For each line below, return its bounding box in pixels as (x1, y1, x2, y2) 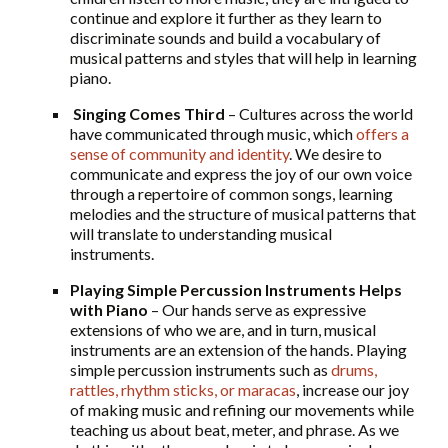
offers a (356, 124, 409, 144)
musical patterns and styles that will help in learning (70, 48, 417, 68)
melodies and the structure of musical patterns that (70, 204, 416, 224)
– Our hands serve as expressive (151, 300, 366, 320)
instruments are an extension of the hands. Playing (70, 340, 407, 360)
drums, (331, 360, 377, 380)
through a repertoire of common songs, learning (70, 184, 393, 204)
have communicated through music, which (70, 124, 356, 144)
